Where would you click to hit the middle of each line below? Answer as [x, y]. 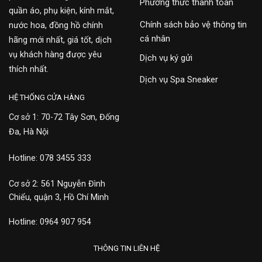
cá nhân [155, 38]
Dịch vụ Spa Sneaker [179, 80]
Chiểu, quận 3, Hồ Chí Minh [59, 198]
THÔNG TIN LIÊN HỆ [127, 248]
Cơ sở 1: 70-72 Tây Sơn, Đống [64, 117]
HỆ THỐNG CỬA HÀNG [47, 98]
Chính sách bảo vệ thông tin [193, 24]
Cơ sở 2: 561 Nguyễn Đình [57, 184]
